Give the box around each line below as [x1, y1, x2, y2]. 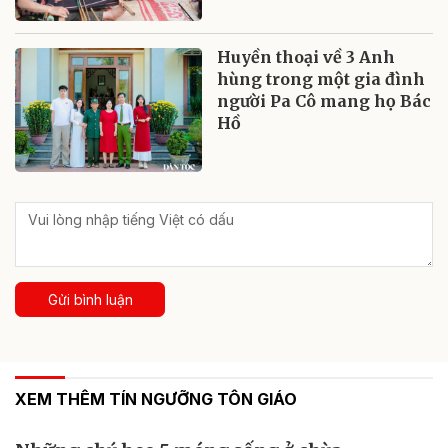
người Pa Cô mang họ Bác [217, 90, 432, 111]
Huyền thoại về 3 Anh [217, 46, 396, 67]
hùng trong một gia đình [217, 68, 426, 89]
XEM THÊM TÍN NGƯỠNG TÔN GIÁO [15, 389, 297, 410]
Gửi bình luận [47, 291, 133, 309]
